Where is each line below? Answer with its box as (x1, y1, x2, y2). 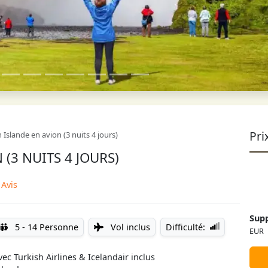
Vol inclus (108, 221, 150, 233)
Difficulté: (166, 221, 205, 233)
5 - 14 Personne (13, 221, 78, 233)
